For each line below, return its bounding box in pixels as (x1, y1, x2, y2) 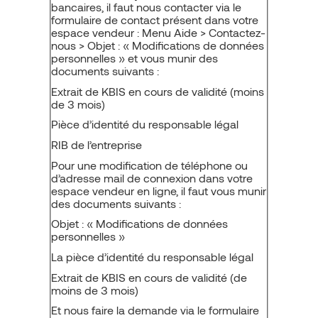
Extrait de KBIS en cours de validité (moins (51, 84, 264, 98)
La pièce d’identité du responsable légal (51, 249, 253, 263)
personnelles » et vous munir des (51, 51, 218, 65)
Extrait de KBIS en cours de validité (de (51, 270, 247, 284)
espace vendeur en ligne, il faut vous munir (51, 183, 266, 197)
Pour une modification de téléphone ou (51, 158, 248, 172)
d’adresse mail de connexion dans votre (51, 170, 253, 185)
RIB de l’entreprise (51, 137, 142, 151)
